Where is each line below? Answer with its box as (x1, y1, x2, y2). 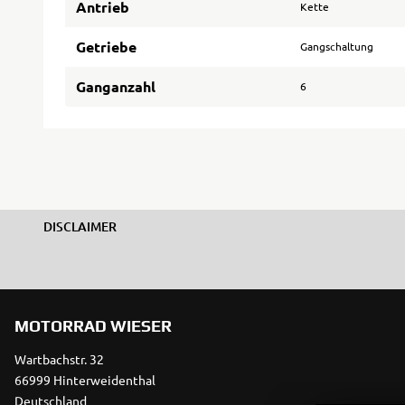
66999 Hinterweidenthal (14, 372, 155, 388)
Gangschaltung (300, 39, 373, 53)
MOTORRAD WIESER (14, 316, 173, 335)
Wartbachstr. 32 (14, 351, 104, 367)
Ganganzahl (76, 77, 155, 96)
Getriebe (76, 37, 137, 56)
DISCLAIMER (43, 218, 118, 235)
